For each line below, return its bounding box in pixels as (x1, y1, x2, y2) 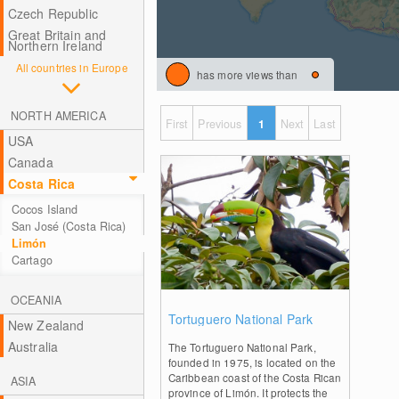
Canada (7, 153, 53, 171)
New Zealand (7, 316, 85, 334)
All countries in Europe (15, 60, 128, 75)
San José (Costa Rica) (11, 218, 126, 234)
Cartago (11, 252, 53, 268)
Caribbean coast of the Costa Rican (167, 370, 342, 385)
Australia (7, 338, 59, 355)
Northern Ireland (7, 37, 103, 54)
